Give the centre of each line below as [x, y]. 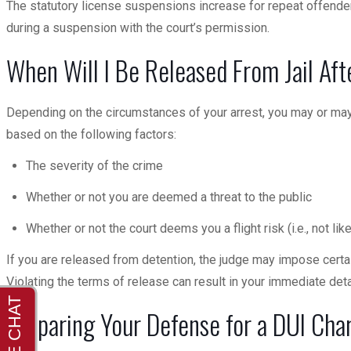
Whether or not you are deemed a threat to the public [169, 197]
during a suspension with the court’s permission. [139, 28]
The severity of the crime [94, 166]
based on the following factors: [91, 134]
